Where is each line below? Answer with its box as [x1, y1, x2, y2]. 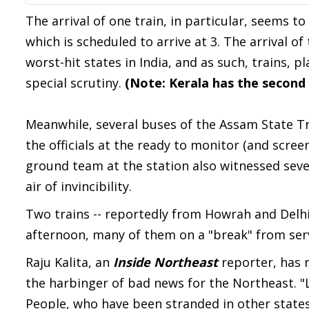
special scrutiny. [26, 74, 125, 91]
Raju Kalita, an [26, 254, 113, 270]
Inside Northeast [113, 254, 221, 270]
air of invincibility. [26, 178, 132, 195]
